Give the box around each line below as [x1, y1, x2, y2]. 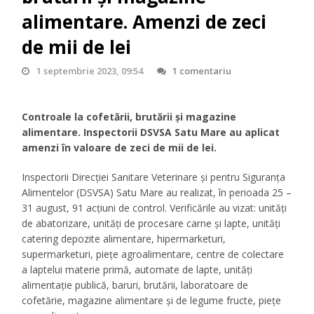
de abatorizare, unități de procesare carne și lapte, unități [22, 217, 281, 231]
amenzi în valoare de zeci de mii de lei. [22, 141, 217, 155]
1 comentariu [172, 64, 231, 78]
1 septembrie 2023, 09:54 [36, 64, 143, 78]
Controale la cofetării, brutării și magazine [22, 110, 237, 124]
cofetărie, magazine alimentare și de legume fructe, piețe [22, 294, 282, 308]
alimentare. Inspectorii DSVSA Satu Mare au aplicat [22, 125, 280, 139]
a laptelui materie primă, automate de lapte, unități [22, 263, 253, 277]
